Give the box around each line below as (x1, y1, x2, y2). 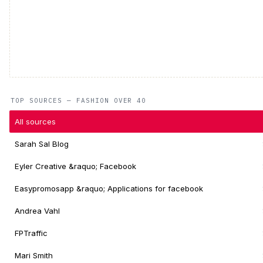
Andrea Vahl (15, 206, 60, 216)
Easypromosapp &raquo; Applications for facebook (15, 184, 203, 194)
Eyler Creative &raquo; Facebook (15, 161, 136, 171)
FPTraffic (15, 228, 48, 238)
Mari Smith (15, 251, 53, 261)
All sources (15, 117, 56, 127)
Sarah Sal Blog (15, 139, 69, 149)
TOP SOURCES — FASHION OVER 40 (11, 96, 147, 105)
